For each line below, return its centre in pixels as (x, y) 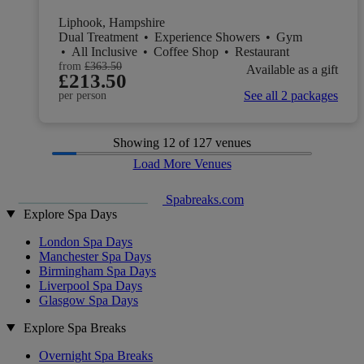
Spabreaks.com (205, 199)
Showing (138, 142)
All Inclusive (106, 51)
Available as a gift (292, 70)
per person (82, 95)
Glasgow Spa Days (89, 300)
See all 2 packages (291, 95)
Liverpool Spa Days (91, 285)
